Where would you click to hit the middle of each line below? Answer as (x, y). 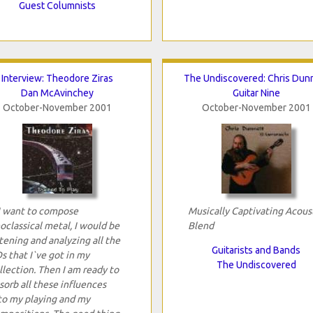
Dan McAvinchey (57, 93)
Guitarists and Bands (256, 250)
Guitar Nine (256, 93)
